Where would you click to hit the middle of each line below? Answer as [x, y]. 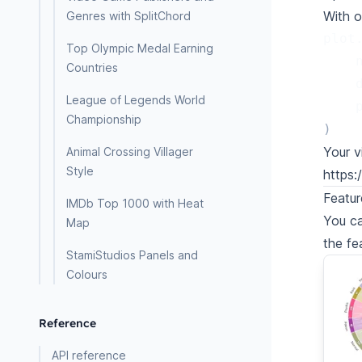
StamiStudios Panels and [132, 255]
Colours [87, 274]
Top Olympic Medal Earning [140, 48]
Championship [104, 119]
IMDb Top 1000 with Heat [135, 203]
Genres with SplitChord [128, 16]
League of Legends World [136, 100]
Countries [92, 67]
